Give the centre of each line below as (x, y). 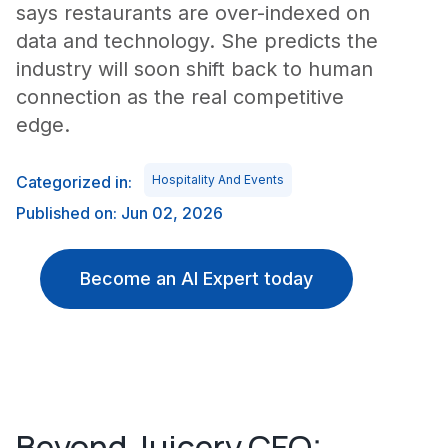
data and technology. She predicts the (197, 41)
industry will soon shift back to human (194, 69)
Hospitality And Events (218, 179)
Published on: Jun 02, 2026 (119, 213)
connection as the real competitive (180, 97)
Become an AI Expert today (196, 278)
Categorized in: (74, 182)
